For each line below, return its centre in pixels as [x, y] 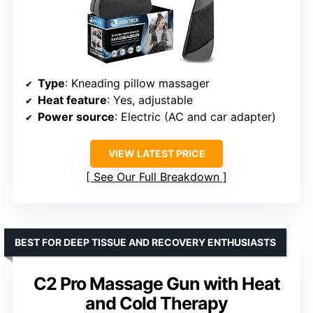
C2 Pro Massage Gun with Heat [156, 283]
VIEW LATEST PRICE [156, 153]
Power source [76, 116]
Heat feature [72, 100]
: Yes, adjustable [150, 100]
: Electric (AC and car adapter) [195, 116]
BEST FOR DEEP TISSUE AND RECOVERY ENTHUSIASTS [145, 242]
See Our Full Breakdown [156, 176]
